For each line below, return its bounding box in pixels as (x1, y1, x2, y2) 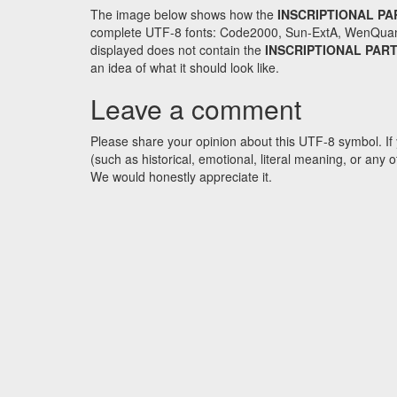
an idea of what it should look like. (90, 58, 279, 77)
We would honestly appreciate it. (90, 167, 272, 186)
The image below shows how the (90, 5, 277, 24)
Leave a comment (90, 90, 301, 128)
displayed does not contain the (90, 41, 265, 59)
